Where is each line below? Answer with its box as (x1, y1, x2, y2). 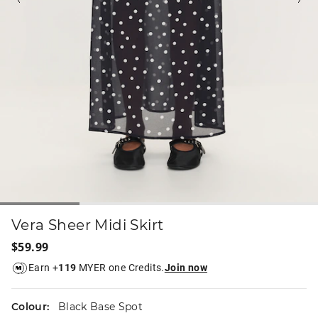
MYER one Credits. (76, 262, 165, 274)
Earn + (28, 262, 59, 274)
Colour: (11, 300, 53, 313)
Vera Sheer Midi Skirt (11, 216, 164, 234)
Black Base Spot (57, 300, 143, 313)
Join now (164, 262, 208, 274)
